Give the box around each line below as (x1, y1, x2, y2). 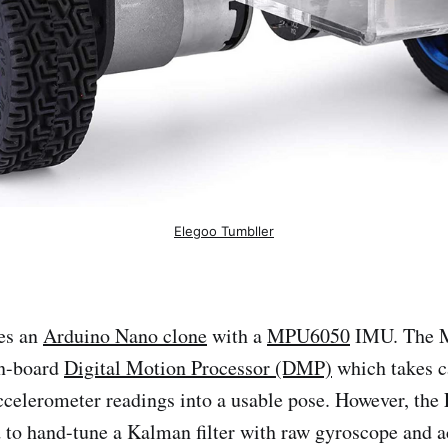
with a (207, 322, 267, 350)
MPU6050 (267, 322, 350, 350)
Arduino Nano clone (43, 322, 207, 350)
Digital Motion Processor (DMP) (64, 354, 332, 382)
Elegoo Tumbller (174, 222, 274, 239)
